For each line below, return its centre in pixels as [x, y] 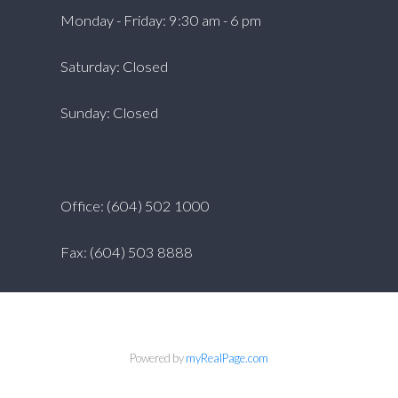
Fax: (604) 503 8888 [126, 252]
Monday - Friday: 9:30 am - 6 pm [160, 20]
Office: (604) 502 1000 [135, 205]
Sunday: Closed [109, 113]
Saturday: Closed [114, 67]
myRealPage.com [227, 358]
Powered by [158, 358]
